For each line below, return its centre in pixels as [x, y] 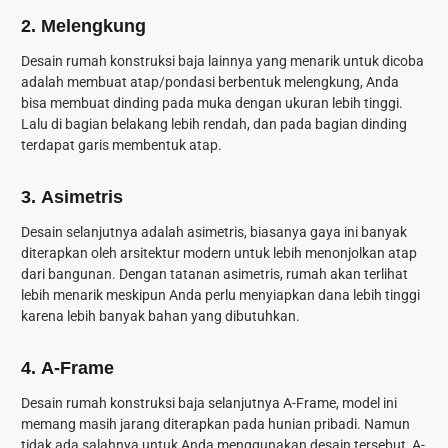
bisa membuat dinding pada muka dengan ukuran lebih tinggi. [212, 103]
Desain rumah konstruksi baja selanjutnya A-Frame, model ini [209, 402]
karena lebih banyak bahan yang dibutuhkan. [160, 316]
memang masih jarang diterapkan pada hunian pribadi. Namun [215, 423]
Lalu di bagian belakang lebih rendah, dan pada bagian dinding [214, 124]
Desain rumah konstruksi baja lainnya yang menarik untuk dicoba [222, 61]
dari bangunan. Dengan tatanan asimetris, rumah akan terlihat [214, 274]
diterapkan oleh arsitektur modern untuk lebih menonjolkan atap [219, 253]
